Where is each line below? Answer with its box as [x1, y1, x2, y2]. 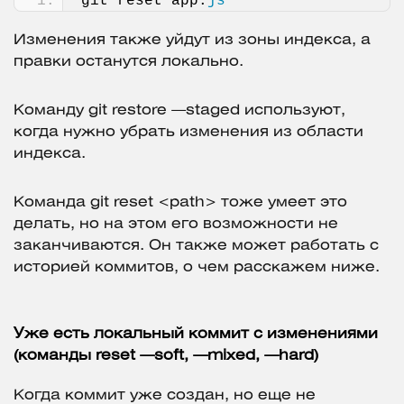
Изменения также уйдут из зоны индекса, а [14, 33, 371, 48]
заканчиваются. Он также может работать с [14, 239, 379, 253]
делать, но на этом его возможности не [14, 217, 338, 232]
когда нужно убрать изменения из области [14, 125, 363, 140]
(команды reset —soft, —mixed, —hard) [14, 349, 318, 363]
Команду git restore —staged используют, [14, 104, 345, 118]
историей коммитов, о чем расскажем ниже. [14, 261, 380, 275]
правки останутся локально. [14, 55, 243, 69]
